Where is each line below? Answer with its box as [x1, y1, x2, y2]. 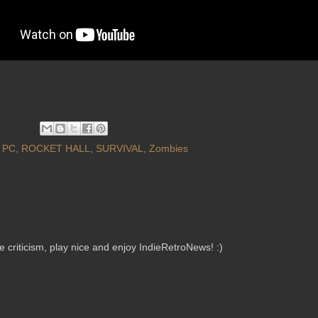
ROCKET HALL [21, 143, 90, 155]
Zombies [149, 143, 188, 155]
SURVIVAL [96, 143, 143, 155]
